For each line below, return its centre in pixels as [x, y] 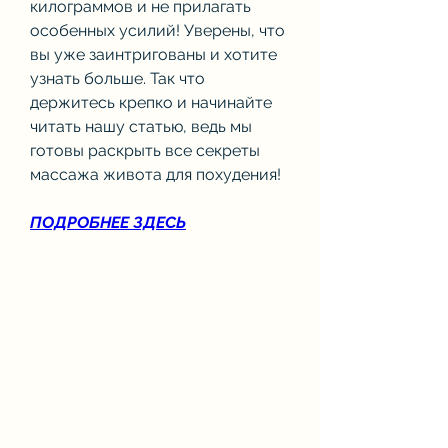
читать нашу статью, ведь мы [141, 126]
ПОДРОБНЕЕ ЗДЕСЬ [108, 222]
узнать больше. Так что [117, 78]
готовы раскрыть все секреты [145, 150]
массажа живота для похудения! [155, 174]
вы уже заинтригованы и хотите [153, 54]
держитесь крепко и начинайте [151, 102]
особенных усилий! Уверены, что [157, 30]
